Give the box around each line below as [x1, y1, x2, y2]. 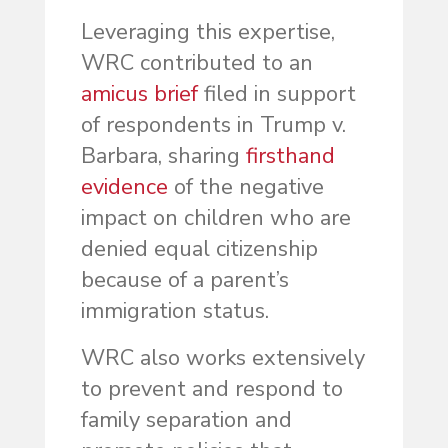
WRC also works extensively [80, 343, 365, 374]
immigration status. [80, 296, 269, 327]
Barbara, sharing [80, 141, 246, 172]
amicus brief [80, 79, 198, 110]
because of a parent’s [80, 265, 289, 296]
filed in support [197, 79, 356, 110]
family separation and [80, 405, 292, 436]
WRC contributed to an [80, 48, 313, 79]
